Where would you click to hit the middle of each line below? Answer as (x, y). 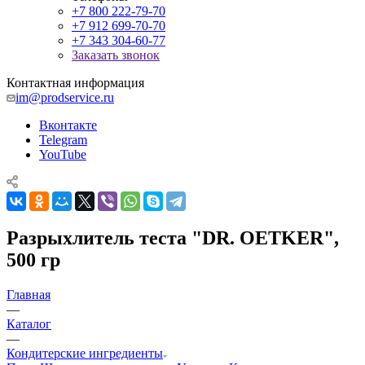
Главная (29, 294)
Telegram (63, 140)
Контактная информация (75, 83)
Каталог (29, 323)
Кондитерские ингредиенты (85, 353)
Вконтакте (68, 125)
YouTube (63, 154)
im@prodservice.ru (65, 97)
